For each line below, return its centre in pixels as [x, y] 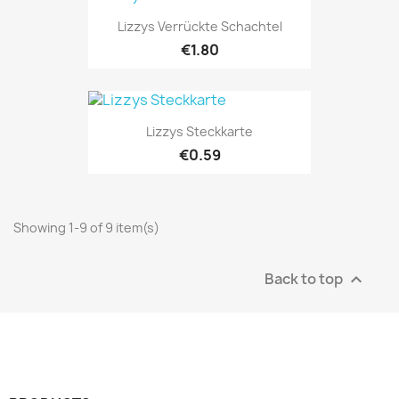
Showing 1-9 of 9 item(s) [86, 228]
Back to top [305, 278]
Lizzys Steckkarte [199, 132]
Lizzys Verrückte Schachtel [199, 26]
